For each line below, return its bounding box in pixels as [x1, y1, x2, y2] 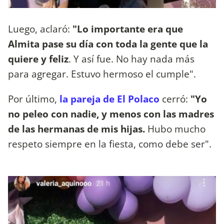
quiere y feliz [8, 52, 68, 66]
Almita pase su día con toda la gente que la [8, 37, 208, 51]
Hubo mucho [145, 121, 205, 135]
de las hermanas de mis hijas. [8, 121, 145, 135]
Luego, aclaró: [8, 22, 70, 36]
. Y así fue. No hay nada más [68, 52, 194, 66]
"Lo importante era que [70, 22, 183, 36]
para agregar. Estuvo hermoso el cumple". [8, 67, 196, 81]
